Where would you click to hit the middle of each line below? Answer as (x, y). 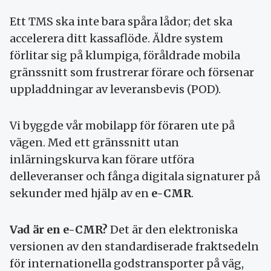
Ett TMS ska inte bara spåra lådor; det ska (121, 22)
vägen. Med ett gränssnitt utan (94, 143)
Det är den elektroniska (173, 230)
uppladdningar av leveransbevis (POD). (115, 90)
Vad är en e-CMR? (59, 230)
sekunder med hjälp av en (80, 194)
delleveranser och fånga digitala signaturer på (135, 177)
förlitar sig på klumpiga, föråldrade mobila (125, 56)
